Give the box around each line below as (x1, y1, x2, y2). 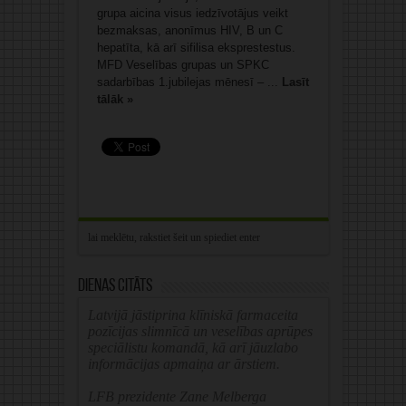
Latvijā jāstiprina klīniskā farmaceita (87, 307, 298, 324)
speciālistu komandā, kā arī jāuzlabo (87, 340, 298, 356)
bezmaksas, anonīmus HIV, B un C (96, 24, 283, 38)
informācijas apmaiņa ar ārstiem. (87, 356, 280, 372)
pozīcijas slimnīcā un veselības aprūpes (87, 324, 313, 340)
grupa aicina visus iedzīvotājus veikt (96, 6, 288, 21)
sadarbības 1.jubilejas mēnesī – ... (96, 75, 282, 90)
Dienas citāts (77, 277, 152, 296)
